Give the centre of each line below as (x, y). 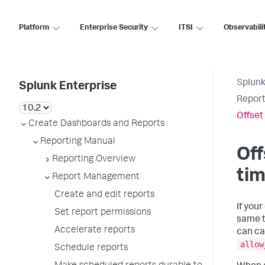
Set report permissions (103, 213)
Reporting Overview (94, 160)
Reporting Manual (78, 142)
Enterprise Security (114, 28)
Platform (34, 28)
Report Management (96, 177)
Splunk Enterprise (68, 87)
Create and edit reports (104, 195)
